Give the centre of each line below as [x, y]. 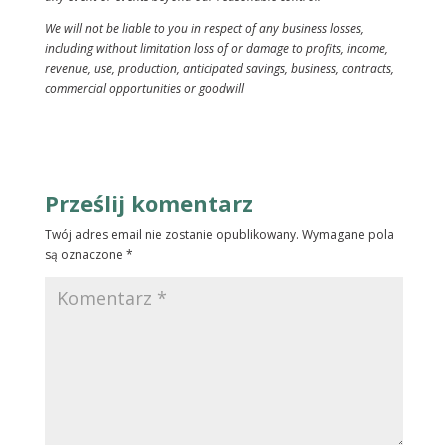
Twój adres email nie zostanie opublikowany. [171, 235]
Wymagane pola [347, 235]
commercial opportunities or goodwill [144, 89]
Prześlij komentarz [148, 203]
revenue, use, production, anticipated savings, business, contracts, [219, 69]
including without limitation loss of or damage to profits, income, [216, 49]
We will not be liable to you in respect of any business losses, [204, 29]
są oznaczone [85, 255]
